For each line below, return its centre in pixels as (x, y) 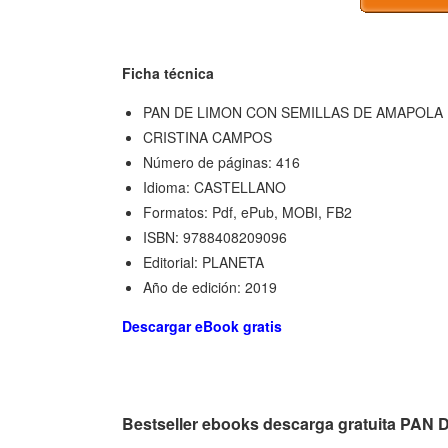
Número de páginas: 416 (221, 161)
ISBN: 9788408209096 (215, 236)
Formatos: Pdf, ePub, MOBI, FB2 (247, 211)
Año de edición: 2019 (210, 286)
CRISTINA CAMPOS (207, 136)
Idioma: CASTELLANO (214, 186)
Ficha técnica (168, 72)
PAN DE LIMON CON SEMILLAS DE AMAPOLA (293, 111)
